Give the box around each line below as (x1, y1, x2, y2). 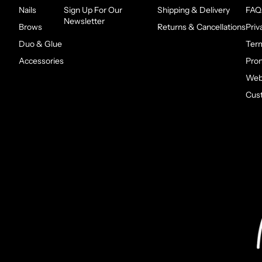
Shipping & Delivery (157, 5, 230, 16)
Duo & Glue (19, 39, 62, 50)
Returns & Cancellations (157, 22, 246, 33)
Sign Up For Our (64, 5, 122, 16)
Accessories (19, 56, 64, 67)
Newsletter (64, 16, 105, 27)
